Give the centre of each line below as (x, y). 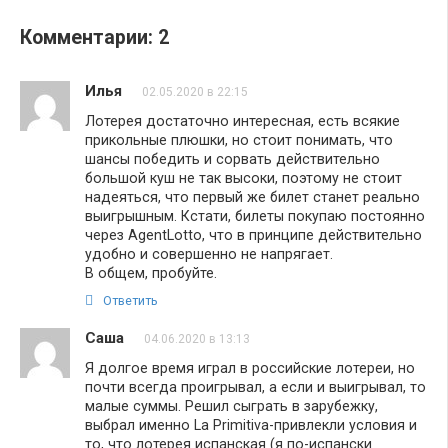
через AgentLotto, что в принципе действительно (253, 234)
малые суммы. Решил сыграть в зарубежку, (231, 405)
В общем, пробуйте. (151, 272)
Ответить (130, 300)
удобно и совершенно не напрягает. (209, 253)
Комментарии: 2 (94, 37)
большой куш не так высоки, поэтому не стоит (243, 177)
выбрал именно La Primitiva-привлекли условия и (251, 424)
